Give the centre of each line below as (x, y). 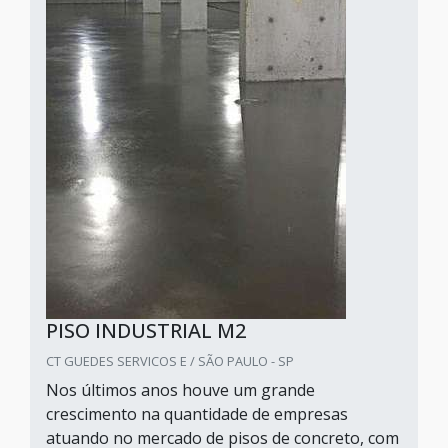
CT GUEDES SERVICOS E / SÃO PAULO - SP (170, 361)
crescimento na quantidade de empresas (197, 414)
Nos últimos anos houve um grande (180, 390)
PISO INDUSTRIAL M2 (146, 330)
